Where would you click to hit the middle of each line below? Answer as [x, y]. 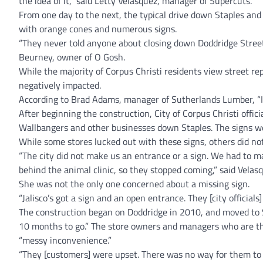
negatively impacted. [60, 85]
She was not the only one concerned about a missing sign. [134, 184]
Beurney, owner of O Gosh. [72, 57]
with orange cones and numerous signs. [98, 29]
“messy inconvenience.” [65, 240]
